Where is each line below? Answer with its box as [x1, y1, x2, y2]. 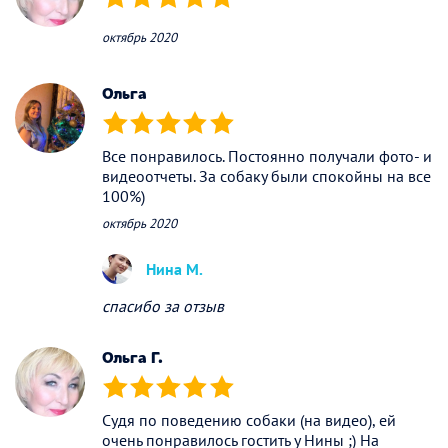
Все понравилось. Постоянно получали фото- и [102, 146, 432, 167]
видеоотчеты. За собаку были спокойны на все [102, 166, 431, 187]
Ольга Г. [102, 346, 163, 368]
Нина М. [146, 259, 203, 280]
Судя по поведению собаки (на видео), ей [102, 410, 396, 431]
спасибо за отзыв [102, 296, 224, 317]
